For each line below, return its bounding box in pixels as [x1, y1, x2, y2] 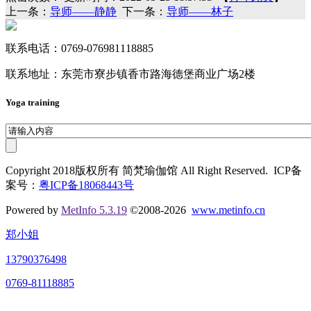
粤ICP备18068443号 [39, 179, 134, 192]
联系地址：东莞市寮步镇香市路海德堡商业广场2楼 [6, 67, 255, 80]
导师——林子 [167, 5, 233, 17]
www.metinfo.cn [192, 204, 265, 217]
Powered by [6, 204, 61, 217]
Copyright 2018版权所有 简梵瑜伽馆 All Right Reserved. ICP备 [6, 165, 302, 177]
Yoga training [6, 97, 60, 108]
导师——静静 [50, 5, 117, 17]
